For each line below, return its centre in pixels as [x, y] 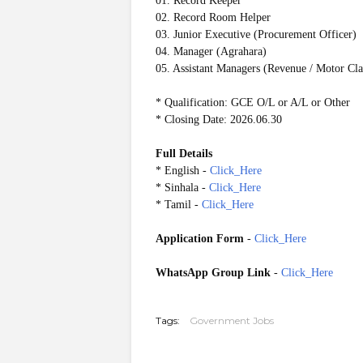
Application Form [200, 239]
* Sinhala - [182, 188]
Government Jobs [232, 320]
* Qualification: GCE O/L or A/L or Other [253, 102]
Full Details [184, 154]
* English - [183, 171]
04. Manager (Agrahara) [211, 51]
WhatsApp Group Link [215, 273]
